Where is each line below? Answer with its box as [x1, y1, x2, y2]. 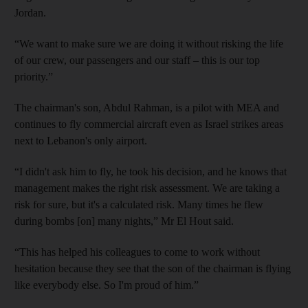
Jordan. [14, 6, 46, 19]
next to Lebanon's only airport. [14, 134, 147, 146]
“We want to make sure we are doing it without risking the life [14, 37, 283, 49]
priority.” [14, 70, 53, 82]
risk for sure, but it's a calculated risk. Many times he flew [14, 198, 263, 210]
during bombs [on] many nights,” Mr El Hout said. [14, 214, 234, 227]
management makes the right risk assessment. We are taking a [14, 181, 280, 194]
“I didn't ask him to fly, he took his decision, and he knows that [14, 165, 287, 177]
